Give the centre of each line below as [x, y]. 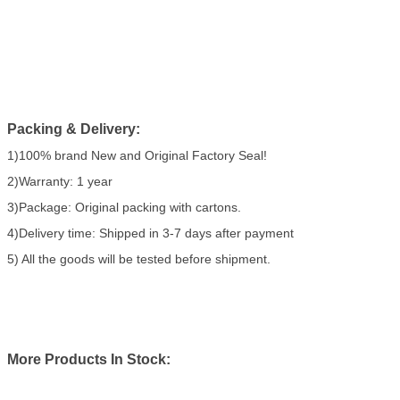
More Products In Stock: [89, 360]
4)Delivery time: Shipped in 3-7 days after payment [150, 233]
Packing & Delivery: [74, 129]
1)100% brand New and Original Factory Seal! [137, 156]
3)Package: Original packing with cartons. [124, 208]
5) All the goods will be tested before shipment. [139, 259]
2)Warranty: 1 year [60, 182]
